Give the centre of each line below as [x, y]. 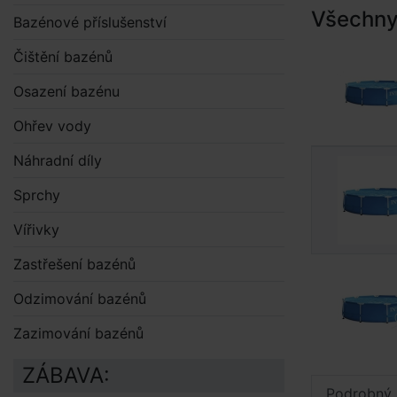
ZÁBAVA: [66, 375]
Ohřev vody [52, 126]
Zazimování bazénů [78, 333]
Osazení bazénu [66, 91]
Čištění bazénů [63, 57]
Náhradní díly [58, 160]
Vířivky [36, 230]
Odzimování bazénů [80, 299]
